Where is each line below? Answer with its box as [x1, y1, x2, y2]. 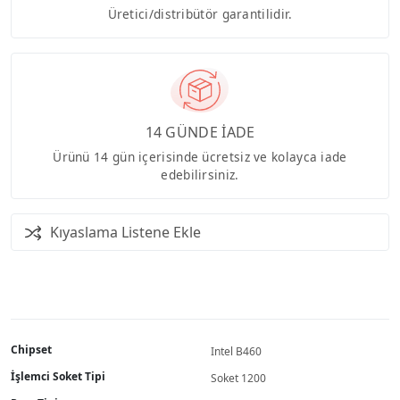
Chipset [11, 341, 52, 357]
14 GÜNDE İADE [145, 121, 255, 142]
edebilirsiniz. [161, 165, 239, 183]
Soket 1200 [211, 370, 266, 386]
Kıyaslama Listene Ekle [50, 221, 201, 242]
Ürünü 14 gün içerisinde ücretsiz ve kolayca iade [53, 147, 347, 165]
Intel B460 [211, 343, 262, 359]
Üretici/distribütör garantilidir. [107, 4, 293, 22]
